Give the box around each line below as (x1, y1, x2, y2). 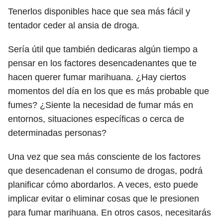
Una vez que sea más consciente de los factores (8, 152, 201, 162)
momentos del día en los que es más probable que (8, 86, 209, 96)
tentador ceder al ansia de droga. (8, 20, 139, 30)
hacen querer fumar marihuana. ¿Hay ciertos (8, 72, 186, 82)
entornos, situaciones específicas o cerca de (8, 114, 184, 124)
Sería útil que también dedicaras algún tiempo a (8, 44, 198, 54)
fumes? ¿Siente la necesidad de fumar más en (8, 100, 193, 110)
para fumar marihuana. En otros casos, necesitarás (8, 208, 211, 218)
